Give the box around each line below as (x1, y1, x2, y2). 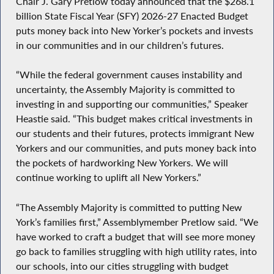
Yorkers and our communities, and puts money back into (15, 142, 256, 155)
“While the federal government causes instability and (15, 68, 242, 81)
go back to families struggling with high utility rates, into (15, 245, 257, 258)
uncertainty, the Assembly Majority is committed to (15, 83, 235, 96)
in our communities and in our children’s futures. (15, 39, 224, 51)
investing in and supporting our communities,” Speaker (15, 98, 248, 111)
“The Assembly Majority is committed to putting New (15, 201, 242, 214)
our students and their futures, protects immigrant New (15, 127, 254, 140)
